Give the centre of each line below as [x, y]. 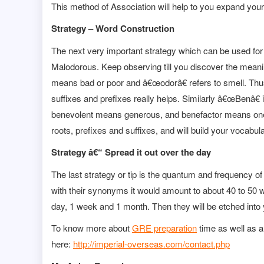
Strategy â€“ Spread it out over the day [131, 152]
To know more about [92, 228]
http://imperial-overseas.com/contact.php [151, 244]
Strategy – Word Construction [113, 29]
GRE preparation [164, 228]
